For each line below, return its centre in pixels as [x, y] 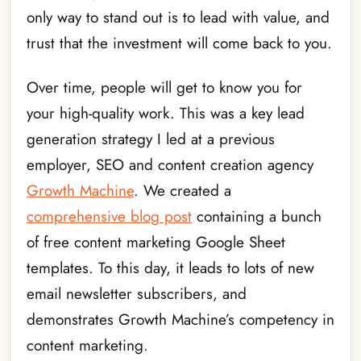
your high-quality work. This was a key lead [166, 113]
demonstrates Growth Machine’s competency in [180, 319]
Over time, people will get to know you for [164, 87]
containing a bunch [257, 216]
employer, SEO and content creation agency [170, 164]
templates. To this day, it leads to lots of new [170, 268]
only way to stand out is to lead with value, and [178, 18]
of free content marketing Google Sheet [156, 242]
